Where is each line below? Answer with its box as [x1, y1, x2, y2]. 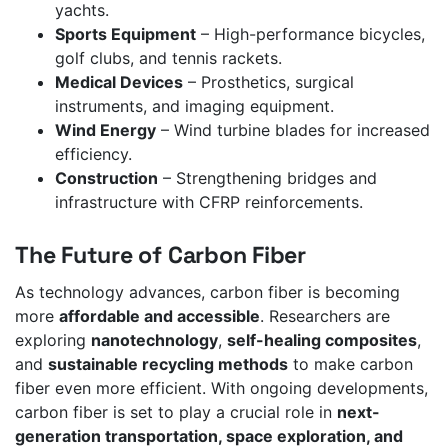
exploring [15, 330, 91, 351]
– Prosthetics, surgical [183, 72, 354, 93]
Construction [55, 168, 158, 189]
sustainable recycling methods [48, 354, 288, 375]
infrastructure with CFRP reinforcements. [55, 192, 363, 213]
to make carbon [288, 354, 413, 375]
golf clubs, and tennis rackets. [55, 48, 282, 69]
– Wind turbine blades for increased [156, 120, 430, 141]
